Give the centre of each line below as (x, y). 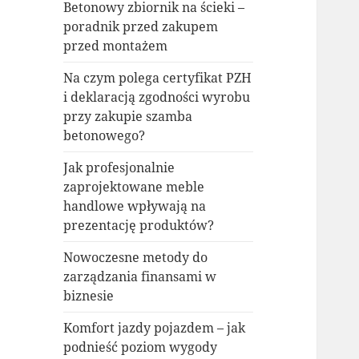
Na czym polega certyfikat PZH (158, 78)
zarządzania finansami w (140, 277)
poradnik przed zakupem (141, 27)
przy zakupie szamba (128, 117)
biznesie (89, 296)
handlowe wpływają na (135, 206)
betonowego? (105, 136)
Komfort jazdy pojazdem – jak (155, 328)
